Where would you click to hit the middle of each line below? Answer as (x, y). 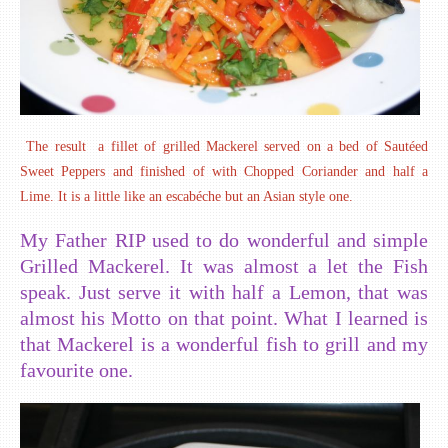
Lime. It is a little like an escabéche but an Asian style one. (186, 197)
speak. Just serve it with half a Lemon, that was (224, 291)
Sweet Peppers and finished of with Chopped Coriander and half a (224, 172)
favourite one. (76, 369)
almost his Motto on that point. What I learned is (224, 317)
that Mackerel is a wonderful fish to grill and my (224, 343)
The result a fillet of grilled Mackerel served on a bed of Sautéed (224, 147)
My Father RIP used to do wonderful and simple (224, 239)
